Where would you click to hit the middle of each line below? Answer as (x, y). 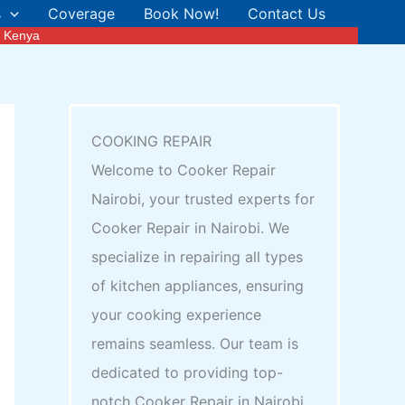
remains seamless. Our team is (195, 344)
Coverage (81, 14)
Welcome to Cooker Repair (184, 170)
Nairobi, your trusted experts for (203, 199)
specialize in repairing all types (198, 257)
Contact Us (287, 14)
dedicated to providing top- (188, 373)
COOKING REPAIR (152, 141)
